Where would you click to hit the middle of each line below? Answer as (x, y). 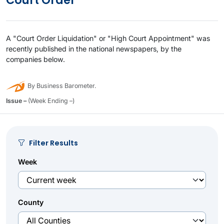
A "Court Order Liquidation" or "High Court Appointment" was (108, 38)
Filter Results (53, 143)
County (31, 202)
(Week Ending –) (50, 101)
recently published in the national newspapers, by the (94, 49)
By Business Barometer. (61, 86)
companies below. (35, 59)
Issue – (16, 101)
